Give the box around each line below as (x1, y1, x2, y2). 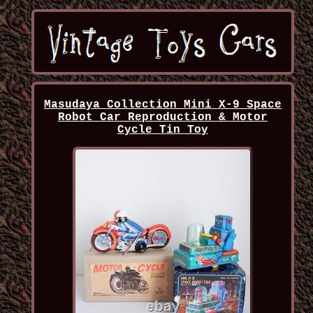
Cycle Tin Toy (117, 124, 208, 137)
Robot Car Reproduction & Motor (57, 111, 268, 124)
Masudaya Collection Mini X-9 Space (43, 99, 282, 112)
